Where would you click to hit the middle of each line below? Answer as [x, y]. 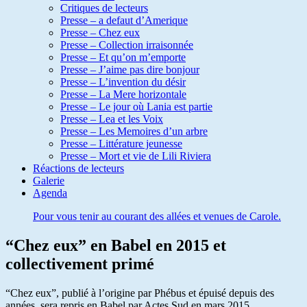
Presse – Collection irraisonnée [127, 45]
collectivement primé [80, 263]
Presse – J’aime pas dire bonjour [130, 70]
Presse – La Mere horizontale [123, 94]
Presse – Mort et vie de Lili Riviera [136, 156]
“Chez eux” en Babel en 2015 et [116, 245]
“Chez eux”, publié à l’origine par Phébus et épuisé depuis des [140, 293]
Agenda [50, 193]
